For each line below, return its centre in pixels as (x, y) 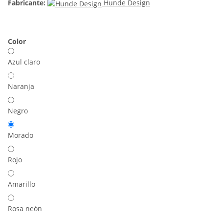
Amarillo (22, 184)
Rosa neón (25, 208)
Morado (21, 135)
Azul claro (24, 62)
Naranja (21, 86)
